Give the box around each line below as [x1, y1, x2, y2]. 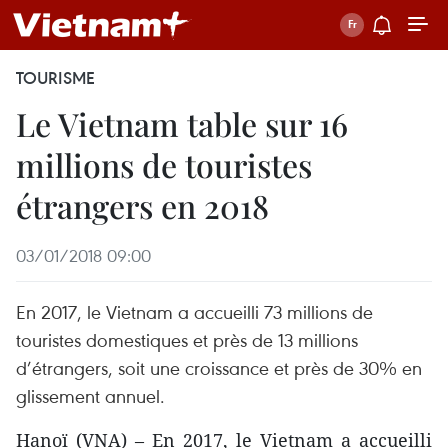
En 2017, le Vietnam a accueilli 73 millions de [16, 299, 373, 324]
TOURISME [16, 67, 95, 89]
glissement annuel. [16, 383, 165, 408]
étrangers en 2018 [16, 184, 269, 227]
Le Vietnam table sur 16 [16, 102, 348, 145]
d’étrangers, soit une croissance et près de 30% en [16, 355, 422, 380]
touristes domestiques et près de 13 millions [16, 327, 358, 352]
